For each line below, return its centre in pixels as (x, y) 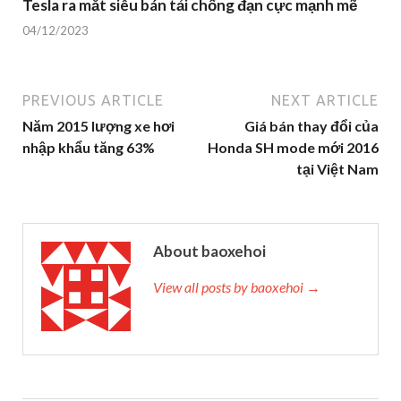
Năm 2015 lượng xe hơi (98, 126)
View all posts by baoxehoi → (237, 287)
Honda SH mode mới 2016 (293, 148)
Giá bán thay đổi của (311, 126)
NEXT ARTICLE (325, 101)
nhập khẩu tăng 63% (89, 148)
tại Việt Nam (337, 169)
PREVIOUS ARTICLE (93, 101)
